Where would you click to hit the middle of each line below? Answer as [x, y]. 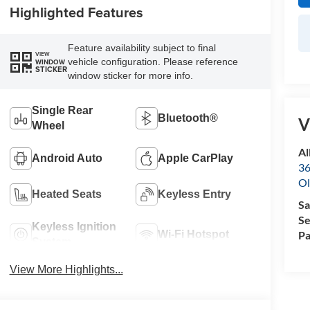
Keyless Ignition [74, 227]
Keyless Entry [195, 194]
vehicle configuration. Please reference [153, 62]
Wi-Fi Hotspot [194, 235]
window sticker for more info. [130, 76]
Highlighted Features [76, 12]
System [51, 242]
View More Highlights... [66, 270]
